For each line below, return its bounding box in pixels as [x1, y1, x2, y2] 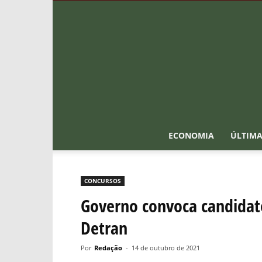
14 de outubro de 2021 [132, 243, 200, 252]
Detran [81, 216, 127, 240]
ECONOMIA [168, 130, 214, 141]
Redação [94, 243, 122, 252]
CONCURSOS [84, 177, 121, 185]
